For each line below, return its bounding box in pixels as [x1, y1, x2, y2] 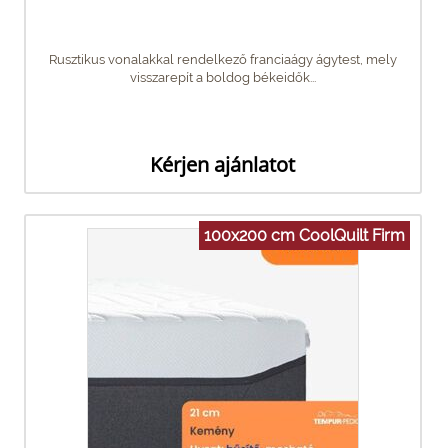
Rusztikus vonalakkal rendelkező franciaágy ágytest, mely [49, 51, 397, 67]
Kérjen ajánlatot [150, 150, 295, 178]
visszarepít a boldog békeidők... [130, 69, 316, 85]
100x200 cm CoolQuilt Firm [204, 225, 405, 245]
